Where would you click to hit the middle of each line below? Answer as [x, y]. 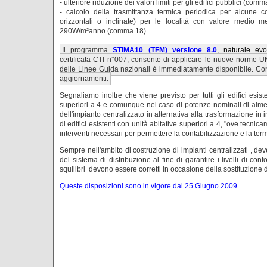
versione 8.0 [194, 50]
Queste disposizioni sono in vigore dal [122, 186]
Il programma [88, 50]
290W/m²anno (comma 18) [103, 31]
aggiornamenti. [84, 78]
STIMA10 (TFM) [140, 50]
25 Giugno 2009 [211, 186]
